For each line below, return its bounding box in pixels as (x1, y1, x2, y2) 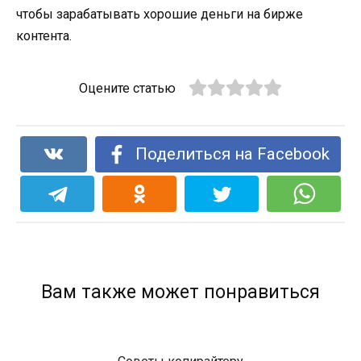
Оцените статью (78, 80, 176, 96)
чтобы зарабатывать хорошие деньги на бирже (16, 6, 303, 22)
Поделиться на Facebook (135, 143, 330, 164)
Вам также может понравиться (41, 280, 320, 303)
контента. (16, 27, 72, 44)
